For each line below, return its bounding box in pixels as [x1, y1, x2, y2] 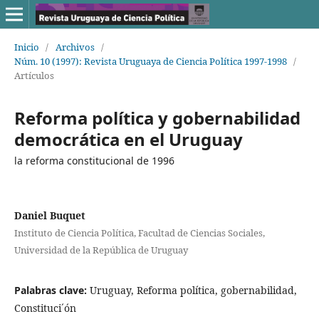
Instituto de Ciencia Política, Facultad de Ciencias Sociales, [14, 226, 265, 239]
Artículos [14, 68, 54, 82]
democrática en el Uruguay [14, 127, 243, 151]
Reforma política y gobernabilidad [14, 105, 300, 130]
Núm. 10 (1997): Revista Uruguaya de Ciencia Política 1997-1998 [14, 54, 287, 68]
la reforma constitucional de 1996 [14, 153, 174, 167]
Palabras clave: [14, 283, 90, 297]
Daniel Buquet [14, 208, 85, 222]
